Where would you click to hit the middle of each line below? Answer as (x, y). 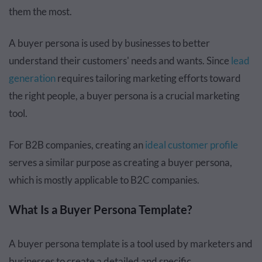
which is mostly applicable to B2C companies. (104, 180)
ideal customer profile (192, 145)
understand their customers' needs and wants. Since (120, 61)
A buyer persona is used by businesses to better (109, 43)
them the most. (40, 12)
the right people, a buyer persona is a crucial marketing (124, 96)
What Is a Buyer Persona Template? (100, 210)
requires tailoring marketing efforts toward (148, 78)
